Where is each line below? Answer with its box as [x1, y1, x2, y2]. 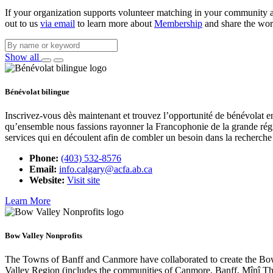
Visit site [67, 175, 100, 186]
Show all [5, 51, 41, 62]
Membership [154, 18, 202, 29]
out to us [5, 18, 40, 29]
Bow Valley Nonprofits [5, 231, 82, 241]
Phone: [29, 153, 58, 164]
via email [40, 18, 75, 29]
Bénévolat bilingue [5, 87, 69, 96]
